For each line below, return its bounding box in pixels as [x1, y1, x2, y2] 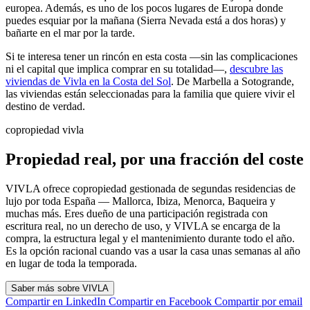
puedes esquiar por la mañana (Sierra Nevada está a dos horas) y [6, 15, 286, 27]
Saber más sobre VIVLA [11, 283, 109, 294]
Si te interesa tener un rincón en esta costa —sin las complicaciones [6, 51, 298, 63]
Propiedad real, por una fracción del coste [6, 150, 304, 169]
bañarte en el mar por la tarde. [6, 27, 135, 39]
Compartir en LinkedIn [6, 295, 109, 308]
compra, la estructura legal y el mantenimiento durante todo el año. [6, 232, 295, 245]
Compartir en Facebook [109, 295, 215, 308]
